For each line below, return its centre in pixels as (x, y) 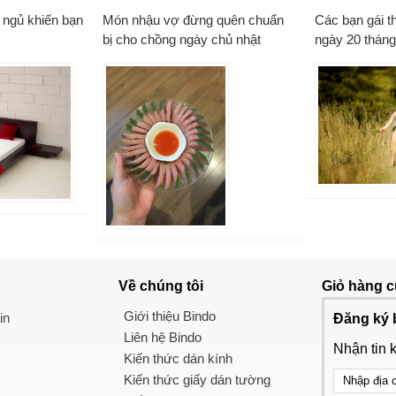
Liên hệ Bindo (163, 337)
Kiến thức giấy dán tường (197, 379)
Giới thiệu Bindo (170, 316)
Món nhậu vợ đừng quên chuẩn (193, 19)
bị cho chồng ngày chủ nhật (182, 39)
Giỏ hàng (354, 286)
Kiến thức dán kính (178, 358)
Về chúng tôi (161, 286)
